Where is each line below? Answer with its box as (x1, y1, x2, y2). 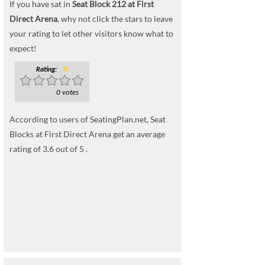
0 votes (56, 89, 79, 96)
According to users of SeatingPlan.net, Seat (9, 114, 166, 124)
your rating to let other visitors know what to (9, 28, 173, 38)
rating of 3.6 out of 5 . (9, 144, 88, 154)
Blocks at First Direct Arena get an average (9, 129, 165, 139)
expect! (9, 43, 37, 53)
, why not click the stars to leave (57, 14, 173, 24)
